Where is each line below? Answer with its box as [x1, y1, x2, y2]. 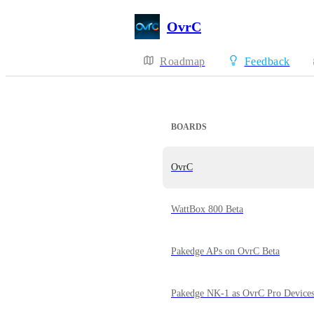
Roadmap [160, 55, 205, 67]
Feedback [244, 55, 290, 67]
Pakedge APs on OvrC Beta [171, 246, 280, 257]
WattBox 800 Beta [171, 204, 243, 214]
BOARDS [171, 122, 207, 132]
